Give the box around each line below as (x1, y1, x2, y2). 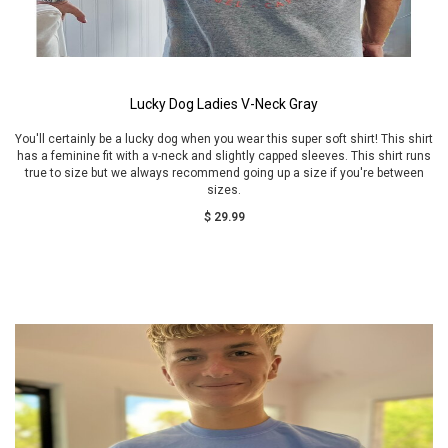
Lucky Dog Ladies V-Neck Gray (130, 96, 318, 112)
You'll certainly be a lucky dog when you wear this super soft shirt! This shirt (15, 132, 433, 146)
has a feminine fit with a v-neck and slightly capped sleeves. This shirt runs (17, 149, 431, 163)
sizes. (207, 183, 241, 197)
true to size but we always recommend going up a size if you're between (24, 166, 424, 180)
